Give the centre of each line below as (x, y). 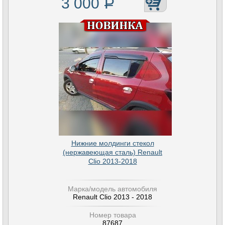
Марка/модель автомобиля (113, 189)
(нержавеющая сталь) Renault (113, 152)
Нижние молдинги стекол (113, 143)
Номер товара (113, 215)
